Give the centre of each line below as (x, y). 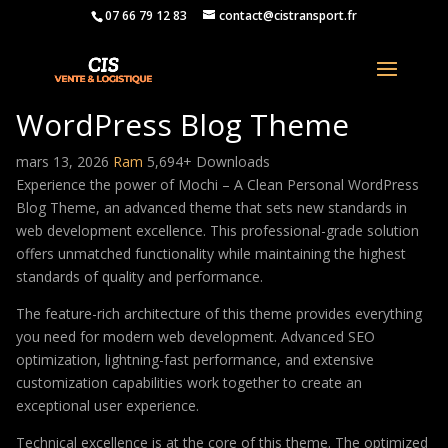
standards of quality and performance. (139, 276)
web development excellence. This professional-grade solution (217, 230)
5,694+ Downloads (208, 161)
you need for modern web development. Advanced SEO (195, 336)
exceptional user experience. (107, 405)
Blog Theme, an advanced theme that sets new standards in (211, 207)
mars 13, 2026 (64, 161)
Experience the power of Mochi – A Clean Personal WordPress (217, 184)
